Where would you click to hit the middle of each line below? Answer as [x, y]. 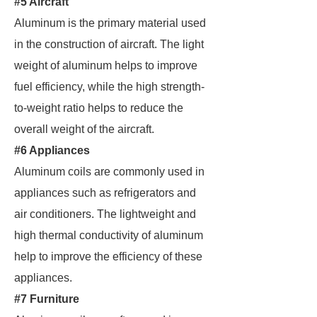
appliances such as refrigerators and [105, 193]
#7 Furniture [47, 299]
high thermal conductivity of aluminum [109, 235]
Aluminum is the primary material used [110, 23]
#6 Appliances [52, 150]
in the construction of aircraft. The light [109, 44]
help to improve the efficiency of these [108, 257]
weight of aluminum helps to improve [106, 65]
